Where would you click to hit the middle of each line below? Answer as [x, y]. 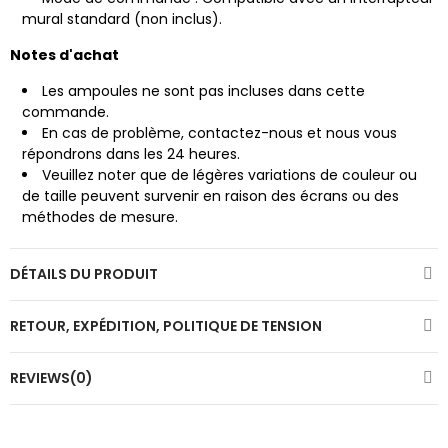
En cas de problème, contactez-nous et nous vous [219, 132]
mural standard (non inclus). [122, 18]
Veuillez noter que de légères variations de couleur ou [229, 174]
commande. [65, 111]
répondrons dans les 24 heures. [131, 153]
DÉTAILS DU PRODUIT [84, 273]
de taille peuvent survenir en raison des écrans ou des [210, 195]
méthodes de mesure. [100, 216]
